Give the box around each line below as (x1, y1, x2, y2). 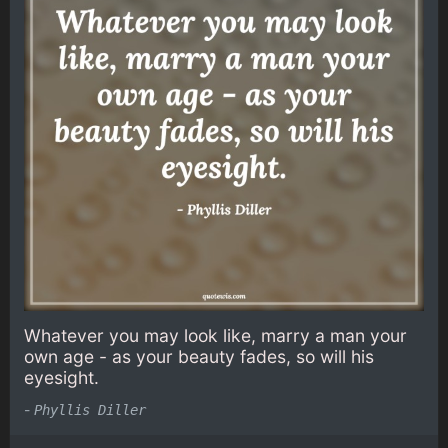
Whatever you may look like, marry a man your (24, 325, 407, 347)
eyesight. (24, 367, 99, 389)
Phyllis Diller (34, 401, 146, 418)
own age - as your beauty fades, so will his (24, 346, 374, 368)
